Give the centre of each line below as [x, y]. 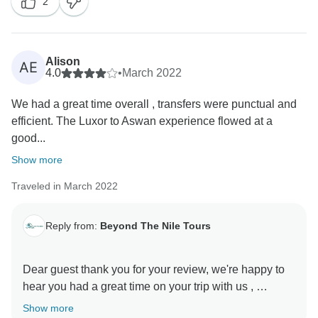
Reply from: [73, 225]
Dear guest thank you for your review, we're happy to [154, 270]
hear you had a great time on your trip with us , [139, 287]
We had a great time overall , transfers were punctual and [154, 104]
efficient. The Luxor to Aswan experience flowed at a [142, 121]
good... [28, 138]
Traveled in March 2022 [65, 186]
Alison [63, 62]
